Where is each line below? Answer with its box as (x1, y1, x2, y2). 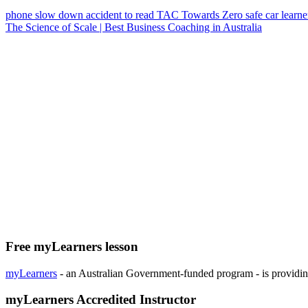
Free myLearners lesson (5, 239, 138, 254)
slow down (35, 9, 86, 21)
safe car (245, 9, 281, 21)
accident (86, 9, 124, 21)
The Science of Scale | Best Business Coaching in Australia (5, 21, 262, 34)
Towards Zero (181, 9, 245, 21)
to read (124, 9, 157, 21)
